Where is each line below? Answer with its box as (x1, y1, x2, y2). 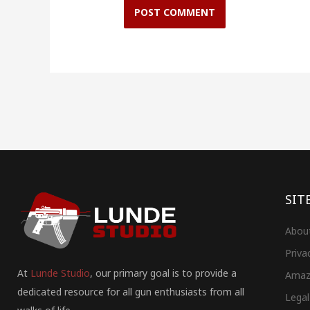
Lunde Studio (30, 266, 90, 280)
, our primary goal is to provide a (90, 266, 237, 280)
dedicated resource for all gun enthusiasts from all (17, 284, 244, 298)
